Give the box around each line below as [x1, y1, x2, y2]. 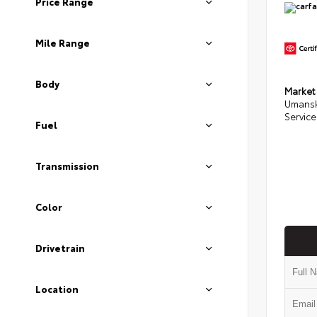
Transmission [35, 159, 99, 172]
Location [35, 282, 79, 295]
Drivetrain [35, 241, 85, 254]
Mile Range [35, 36, 90, 49]
